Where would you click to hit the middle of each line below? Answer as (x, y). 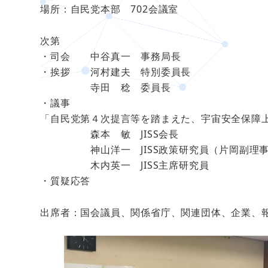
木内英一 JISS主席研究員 (125, 165)
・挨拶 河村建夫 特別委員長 (116, 71)
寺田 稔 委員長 (106, 87)
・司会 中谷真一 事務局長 (111, 56)
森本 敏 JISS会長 (110, 134)
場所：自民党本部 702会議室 (109, 9)
